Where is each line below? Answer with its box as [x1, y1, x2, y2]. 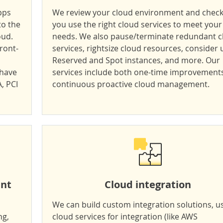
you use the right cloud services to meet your [52, 19, 222, 30]
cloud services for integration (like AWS [52, 211, 198, 222]
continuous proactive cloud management [52, 79, 208, 90]
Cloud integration [104, 178, 191, 191]
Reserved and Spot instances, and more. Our [52, 55, 220, 66]
